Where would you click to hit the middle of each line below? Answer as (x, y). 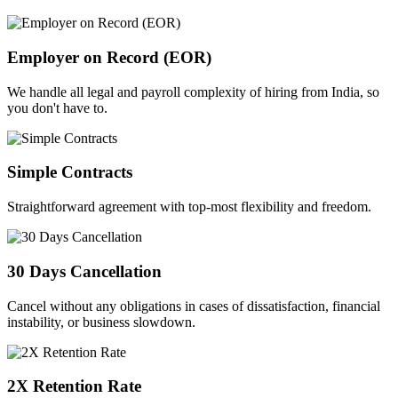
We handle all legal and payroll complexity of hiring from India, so (193, 92)
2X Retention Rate (74, 386)
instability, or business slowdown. (101, 322)
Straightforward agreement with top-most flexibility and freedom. (189, 207)
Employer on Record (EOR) (109, 57)
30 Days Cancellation (84, 271)
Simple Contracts (70, 172)
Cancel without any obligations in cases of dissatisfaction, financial (194, 306)
